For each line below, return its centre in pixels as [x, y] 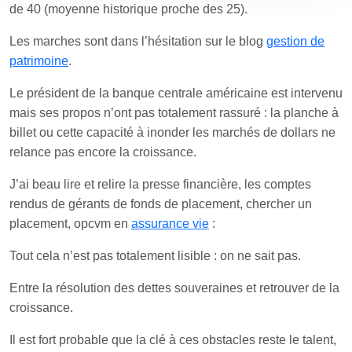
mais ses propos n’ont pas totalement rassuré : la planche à [174, 113]
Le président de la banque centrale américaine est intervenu [176, 93]
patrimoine [39, 61]
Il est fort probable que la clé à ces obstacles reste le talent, [173, 340]
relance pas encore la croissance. [103, 152]
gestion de [295, 41]
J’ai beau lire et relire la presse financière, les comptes [160, 184]
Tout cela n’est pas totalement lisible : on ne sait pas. [155, 256]
